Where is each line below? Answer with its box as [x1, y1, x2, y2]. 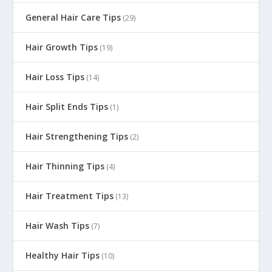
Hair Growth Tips [25, 41, 98, 53]
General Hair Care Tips [25, 11, 121, 23]
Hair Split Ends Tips [25, 100, 109, 112]
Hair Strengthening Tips [25, 130, 129, 142]
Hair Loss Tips [25, 70, 85, 83]
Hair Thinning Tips [25, 160, 105, 172]
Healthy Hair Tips [25, 249, 100, 261]
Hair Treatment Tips [25, 189, 114, 202]
